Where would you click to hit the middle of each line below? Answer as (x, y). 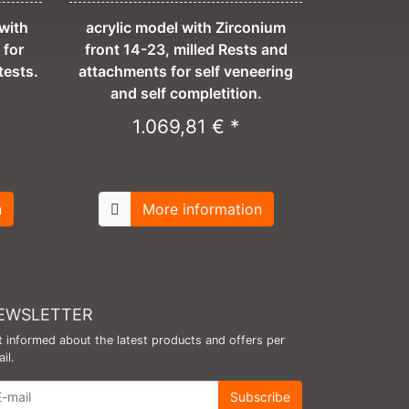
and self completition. (186, 94)
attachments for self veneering (186, 72)
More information (202, 210)
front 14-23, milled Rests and (186, 50)
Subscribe (260, 397)
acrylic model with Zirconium (186, 28)
